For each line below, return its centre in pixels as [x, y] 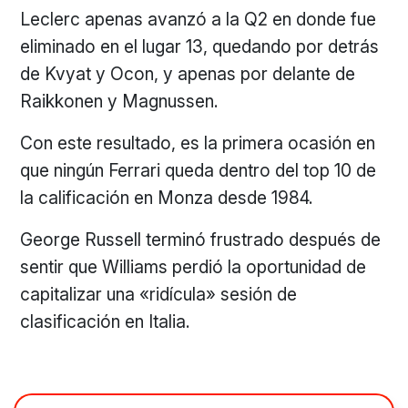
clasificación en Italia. [106, 321]
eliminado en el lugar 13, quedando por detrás [200, 46]
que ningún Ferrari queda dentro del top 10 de [199, 170]
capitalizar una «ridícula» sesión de [159, 294]
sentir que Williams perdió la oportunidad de [194, 267]
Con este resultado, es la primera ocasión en [198, 143]
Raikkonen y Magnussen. [124, 101]
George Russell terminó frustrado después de [201, 240]
